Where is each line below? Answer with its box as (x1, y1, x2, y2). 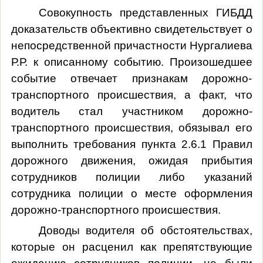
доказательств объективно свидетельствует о (11, 22, 252, 35)
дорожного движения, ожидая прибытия (11, 154, 252, 167)
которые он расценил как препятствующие (11, 240, 252, 253)
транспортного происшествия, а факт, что (11, 88, 252, 101)
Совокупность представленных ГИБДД (38, 6, 252, 19)
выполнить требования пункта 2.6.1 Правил (11, 137, 252, 150)
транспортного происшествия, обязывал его (11, 121, 252, 134)
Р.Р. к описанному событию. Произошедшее (11, 55, 252, 68)
